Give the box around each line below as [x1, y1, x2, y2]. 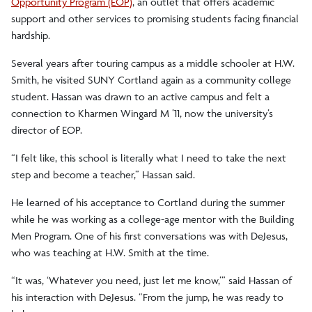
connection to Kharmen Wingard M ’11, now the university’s [11, 107, 273, 120]
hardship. [11, 29, 50, 42]
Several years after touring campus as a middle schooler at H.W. [11, 56, 295, 70]
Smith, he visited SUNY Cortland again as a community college [11, 73, 291, 87]
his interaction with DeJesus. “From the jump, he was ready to [11, 290, 283, 304]
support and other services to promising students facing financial [11, 12, 299, 26]
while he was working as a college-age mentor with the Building [11, 212, 294, 226]
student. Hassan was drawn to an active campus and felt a [11, 90, 270, 104]
